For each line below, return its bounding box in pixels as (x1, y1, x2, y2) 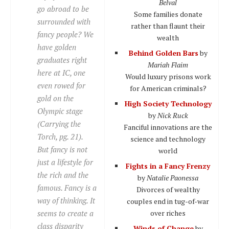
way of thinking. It (37, 195, 95, 205)
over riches (150, 208, 186, 218)
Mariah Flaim (148, 59, 188, 70)
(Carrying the (37, 118, 81, 129)
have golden (37, 41, 76, 52)
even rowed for (37, 80, 85, 90)
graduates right (37, 54, 87, 65)
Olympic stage (37, 105, 83, 116)
